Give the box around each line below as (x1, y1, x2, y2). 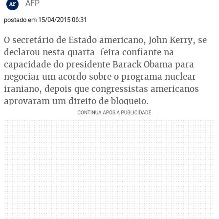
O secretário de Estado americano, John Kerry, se (4, 34, 207, 45)
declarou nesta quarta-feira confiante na (4, 46, 174, 58)
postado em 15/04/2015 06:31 (4, 15, 87, 24)
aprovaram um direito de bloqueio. (4, 95, 149, 107)
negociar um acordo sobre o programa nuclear (4, 71, 196, 82)
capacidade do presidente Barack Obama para (4, 59, 194, 70)
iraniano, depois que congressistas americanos (4, 83, 199, 94)
